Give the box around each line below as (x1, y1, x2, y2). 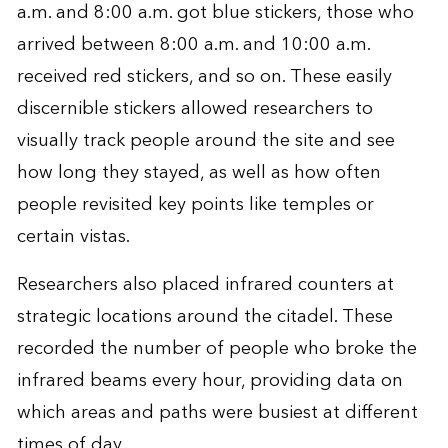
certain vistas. (16, 221, 130, 253)
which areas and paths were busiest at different (16, 397, 418, 429)
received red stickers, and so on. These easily (16, 61, 392, 93)
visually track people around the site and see (16, 125, 395, 157)
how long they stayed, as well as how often (16, 157, 381, 189)
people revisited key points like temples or (16, 189, 374, 221)
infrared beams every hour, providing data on (16, 365, 403, 397)
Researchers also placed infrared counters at (16, 269, 394, 301)
